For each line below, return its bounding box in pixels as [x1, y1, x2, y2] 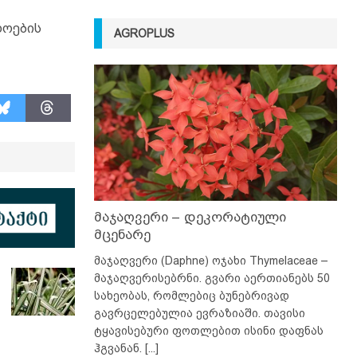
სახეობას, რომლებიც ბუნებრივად [93, 289, 289, 303]
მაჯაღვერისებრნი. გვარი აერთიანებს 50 [93, 272, 330, 285]
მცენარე [93, 227, 151, 243]
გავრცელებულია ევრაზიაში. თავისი [93, 307, 305, 320]
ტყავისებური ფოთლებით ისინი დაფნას [93, 324, 324, 338]
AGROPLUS [113, 26, 175, 40]
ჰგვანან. [93, 342, 145, 355]
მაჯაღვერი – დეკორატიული [93, 210, 286, 226]
